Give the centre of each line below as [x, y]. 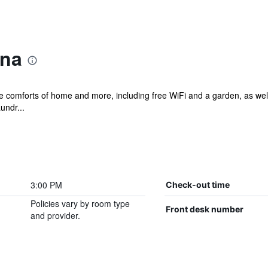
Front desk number [204, 209]
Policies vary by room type [80, 203]
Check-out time [197, 185]
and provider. [55, 215]
